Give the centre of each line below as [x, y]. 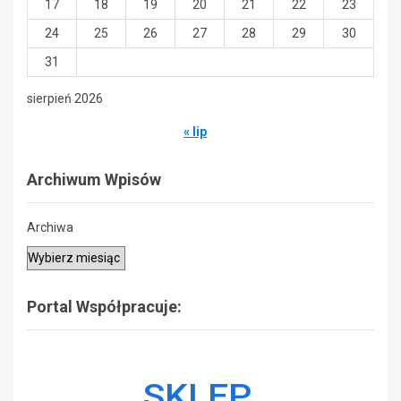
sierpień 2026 [65, 98]
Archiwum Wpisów [94, 179]
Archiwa [50, 227]
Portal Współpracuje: [104, 306]
